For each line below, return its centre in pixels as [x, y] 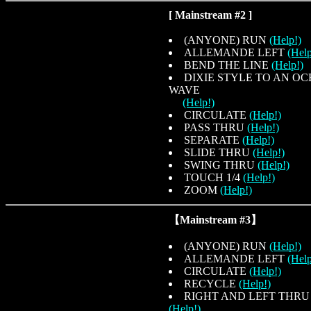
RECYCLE [211, 283]
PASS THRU [216, 127]
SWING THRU [221, 165]
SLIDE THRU [218, 152]
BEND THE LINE [228, 65]
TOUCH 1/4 [213, 177]
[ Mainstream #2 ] [210, 15]
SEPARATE [213, 140]
